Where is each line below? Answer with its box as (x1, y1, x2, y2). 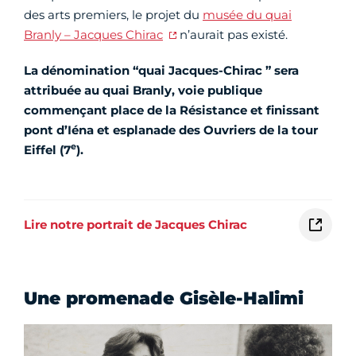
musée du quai (203, 6, 292, 22)
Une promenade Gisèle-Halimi (24, 287, 304, 309)
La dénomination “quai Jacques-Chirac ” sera (24, 62, 299, 78)
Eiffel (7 (24, 141, 71, 157)
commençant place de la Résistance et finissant (24, 102, 319, 118)
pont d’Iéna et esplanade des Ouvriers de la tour (24, 122, 318, 137)
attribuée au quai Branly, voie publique (24, 82, 262, 98)
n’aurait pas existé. (176, 26, 288, 42)
